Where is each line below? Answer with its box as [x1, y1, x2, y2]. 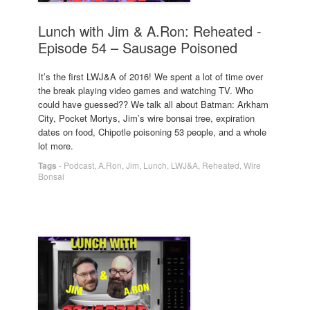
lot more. [38, 138, 73, 152]
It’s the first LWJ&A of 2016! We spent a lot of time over [38, 69, 263, 83]
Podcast [64, 158, 94, 171]
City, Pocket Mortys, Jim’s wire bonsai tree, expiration [38, 111, 255, 125]
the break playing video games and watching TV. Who [38, 83, 253, 97]
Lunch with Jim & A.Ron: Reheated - [38, 21, 262, 41]
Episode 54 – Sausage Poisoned [38, 37, 237, 57]
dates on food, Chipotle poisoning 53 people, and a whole [38, 125, 266, 138]
